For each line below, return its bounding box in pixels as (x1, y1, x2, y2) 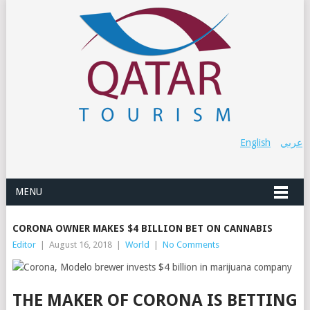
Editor (12, 239, 36, 250)
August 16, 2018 (48, 239, 112, 250)
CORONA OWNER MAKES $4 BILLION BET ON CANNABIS (12, 223, 273, 234)
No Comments (162, 239, 219, 250)
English (240, 137, 271, 148)
